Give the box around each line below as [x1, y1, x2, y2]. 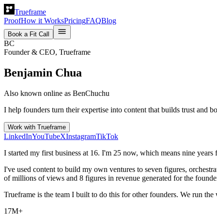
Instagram [66, 132, 96, 140]
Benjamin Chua [4, 66, 82, 79]
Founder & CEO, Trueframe [4, 48, 91, 56]
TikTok [96, 132, 118, 140]
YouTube [32, 132, 60, 140]
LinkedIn [4, 132, 32, 140]
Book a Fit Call [8, 31, 49, 38]
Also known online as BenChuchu [4, 89, 109, 97]
